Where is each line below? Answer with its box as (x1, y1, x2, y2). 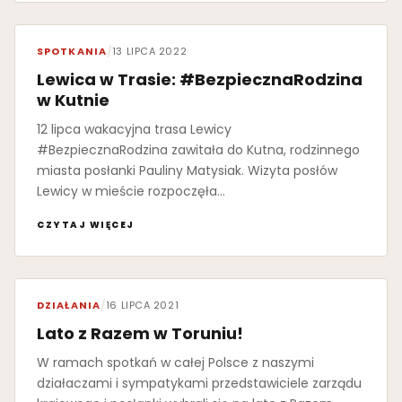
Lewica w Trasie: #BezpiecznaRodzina (37, 68, 363, 92)
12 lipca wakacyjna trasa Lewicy (37, 120, 232, 139)
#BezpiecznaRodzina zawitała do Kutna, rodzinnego (37, 141, 360, 160)
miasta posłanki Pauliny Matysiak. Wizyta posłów (37, 162, 337, 180)
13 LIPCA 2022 (111, 44, 188, 59)
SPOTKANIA (37, 44, 107, 59)
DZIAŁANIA (37, 298, 100, 313)
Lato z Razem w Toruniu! (37, 322, 243, 345)
